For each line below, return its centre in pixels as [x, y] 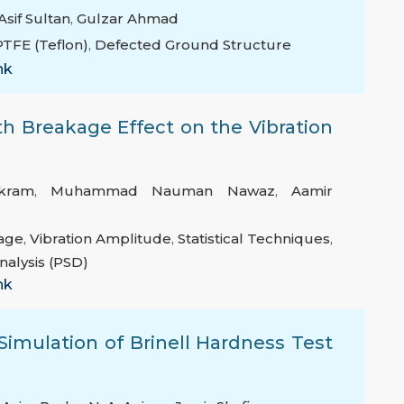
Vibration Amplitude [101, 239]
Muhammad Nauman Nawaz [163, 191]
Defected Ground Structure [193, 45]
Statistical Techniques [254, 239]
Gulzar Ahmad [128, 19]
